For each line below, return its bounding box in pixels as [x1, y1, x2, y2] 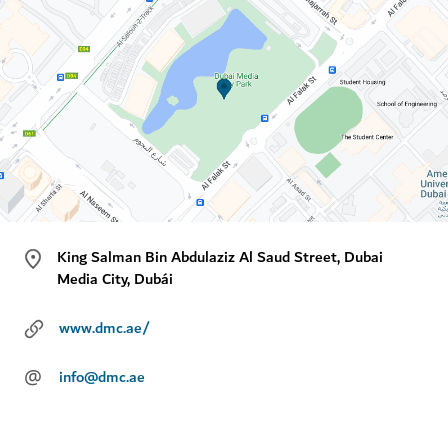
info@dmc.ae [59, 363, 145, 390]
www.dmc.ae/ [59, 314, 150, 341]
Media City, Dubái [57, 266, 174, 293]
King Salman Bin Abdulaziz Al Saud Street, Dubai [57, 244, 384, 271]
